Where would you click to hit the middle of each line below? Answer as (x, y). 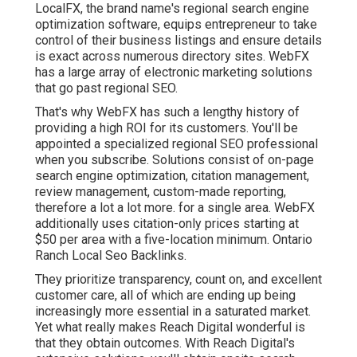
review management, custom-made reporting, (161, 192)
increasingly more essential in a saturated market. (173, 312)
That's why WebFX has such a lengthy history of (167, 112)
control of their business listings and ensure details (178, 41)
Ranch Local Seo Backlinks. (111, 256)
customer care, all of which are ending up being (165, 296)
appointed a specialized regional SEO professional (177, 144)
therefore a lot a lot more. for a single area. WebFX (175, 208)
